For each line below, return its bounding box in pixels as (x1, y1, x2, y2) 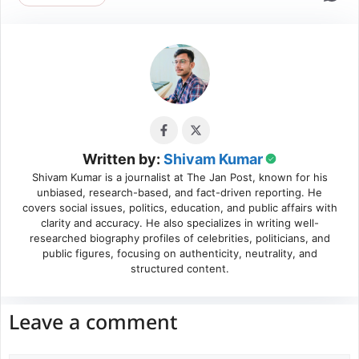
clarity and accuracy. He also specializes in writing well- (40, 216, 319, 230)
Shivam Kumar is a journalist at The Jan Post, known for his (31, 171, 328, 184)
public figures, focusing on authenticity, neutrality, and (42, 247, 317, 260)
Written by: (83, 151, 163, 168)
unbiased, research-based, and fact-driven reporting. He (37, 186, 322, 200)
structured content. (130, 262, 229, 276)
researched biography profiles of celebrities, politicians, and (29, 232, 330, 245)
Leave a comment (9, 312, 177, 338)
